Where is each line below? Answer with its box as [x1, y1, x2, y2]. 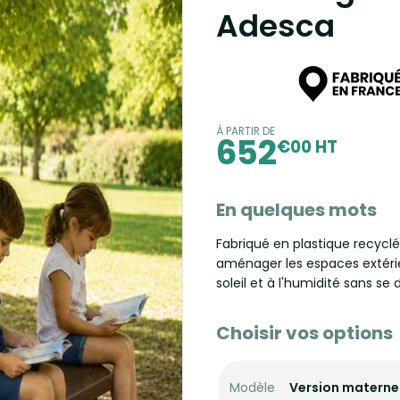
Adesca [215, 4, 335, 47]
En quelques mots [215, 197, 377, 222]
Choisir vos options [215, 321, 393, 346]
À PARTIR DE [215, 124, 275, 138]
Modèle [229, 379, 275, 396]
